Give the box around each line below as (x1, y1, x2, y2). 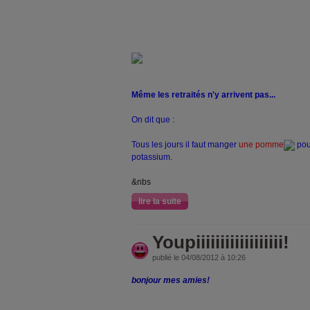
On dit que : (131, 114, 174, 125)
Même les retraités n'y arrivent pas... (131, 89, 275, 100)
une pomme (239, 139, 284, 149)
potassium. (131, 152, 172, 162)
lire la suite (138, 196, 181, 206)
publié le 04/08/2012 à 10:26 (152, 253, 246, 262)
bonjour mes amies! (131, 275, 210, 285)
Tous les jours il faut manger (131, 139, 239, 149)
